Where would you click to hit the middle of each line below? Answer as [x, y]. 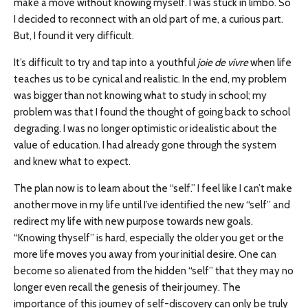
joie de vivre [223, 63]
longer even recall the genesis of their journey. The [127, 287]
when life [270, 63]
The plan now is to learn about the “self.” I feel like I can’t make [153, 188]
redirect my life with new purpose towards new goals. [133, 221]
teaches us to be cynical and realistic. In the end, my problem [150, 79]
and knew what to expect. [72, 162]
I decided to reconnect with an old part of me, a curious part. [148, 19]
